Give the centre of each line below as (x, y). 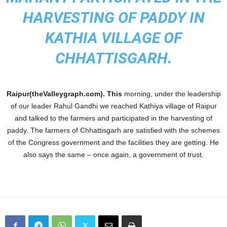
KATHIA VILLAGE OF (113, 38)
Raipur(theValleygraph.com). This (64, 94)
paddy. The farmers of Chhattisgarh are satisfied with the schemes (113, 130)
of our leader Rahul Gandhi (55, 106)
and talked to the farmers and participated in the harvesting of (113, 118)
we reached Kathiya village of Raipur (158, 106)
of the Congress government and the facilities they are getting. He (113, 142)
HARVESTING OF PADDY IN (113, 17)
